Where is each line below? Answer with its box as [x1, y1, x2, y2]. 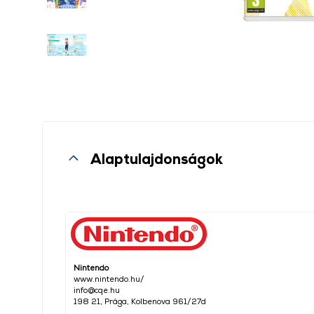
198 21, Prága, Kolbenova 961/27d [74, 296, 206, 306]
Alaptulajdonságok [90, 150, 223, 167]
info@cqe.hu [74, 285, 120, 294]
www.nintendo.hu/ [74, 274, 144, 283]
